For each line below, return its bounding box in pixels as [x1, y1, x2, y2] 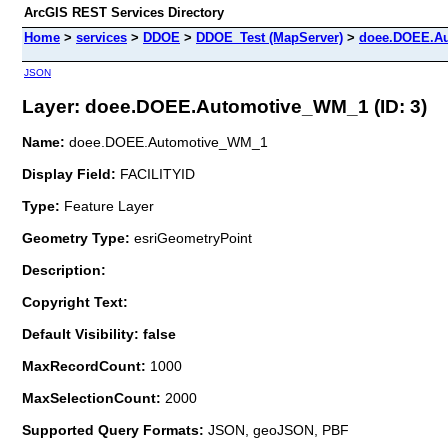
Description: [22, 261, 106, 278]
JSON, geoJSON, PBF [208, 421, 349, 438]
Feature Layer [64, 197, 154, 214]
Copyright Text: [22, 293, 128, 310]
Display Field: [22, 165, 116, 182]
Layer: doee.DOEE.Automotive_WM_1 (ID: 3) [22, 95, 427, 117]
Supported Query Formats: [22, 421, 208, 438]
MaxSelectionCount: [22, 389, 165, 406]
